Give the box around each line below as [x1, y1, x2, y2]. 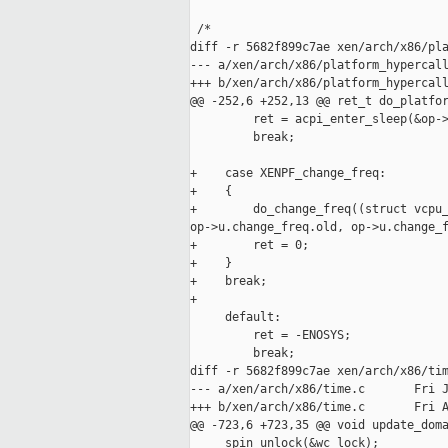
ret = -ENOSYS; [190, 328, 351, 343]
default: [190, 310, 281, 325]
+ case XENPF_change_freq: [190, 166, 386, 181]
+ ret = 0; [190, 238, 309, 253]
